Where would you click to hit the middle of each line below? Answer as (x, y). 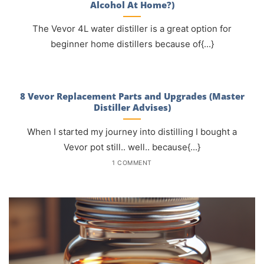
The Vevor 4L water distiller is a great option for (132, 29)
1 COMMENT (132, 163)
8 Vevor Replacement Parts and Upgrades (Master (132, 96)
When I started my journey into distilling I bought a (132, 132)
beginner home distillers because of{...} (132, 44)
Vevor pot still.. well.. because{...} (132, 147)
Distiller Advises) (132, 108)
